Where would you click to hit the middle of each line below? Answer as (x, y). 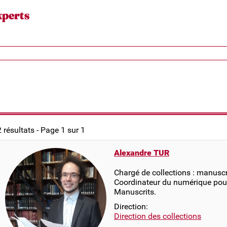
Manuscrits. (135, 192)
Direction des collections (158, 216)
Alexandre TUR (142, 153)
